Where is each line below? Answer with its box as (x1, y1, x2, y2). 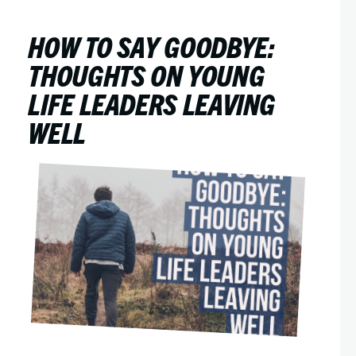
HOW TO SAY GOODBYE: (28, 28, 275, 64)
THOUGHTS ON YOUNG (28, 56, 265, 92)
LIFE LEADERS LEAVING (28, 85, 276, 121)
